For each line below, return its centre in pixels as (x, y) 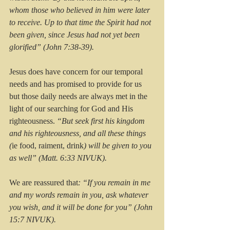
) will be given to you (119, 146)
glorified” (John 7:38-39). (52, 47)
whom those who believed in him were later (81, 10)
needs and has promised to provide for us (76, 84)
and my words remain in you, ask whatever (80, 195)
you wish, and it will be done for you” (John (82, 207)
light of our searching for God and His (72, 109)
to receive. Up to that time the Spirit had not (81, 23)
